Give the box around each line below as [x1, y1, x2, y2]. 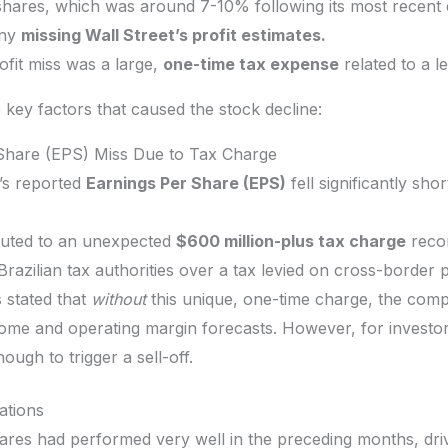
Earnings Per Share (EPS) [86, 172, 286, 193]
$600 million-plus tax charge [176, 230, 406, 251]
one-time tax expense [163, 53, 339, 74]
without [91, 288, 146, 309]
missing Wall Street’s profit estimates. [21, 24, 326, 45]
